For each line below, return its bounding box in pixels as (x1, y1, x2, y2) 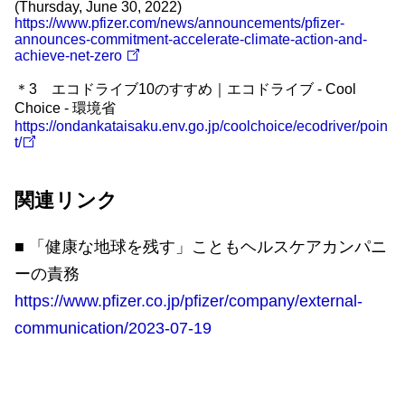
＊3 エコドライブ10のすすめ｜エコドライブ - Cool (14, 81, 356, 97)
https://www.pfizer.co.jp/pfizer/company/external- (14, 292, 363, 310)
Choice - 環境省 (14, 100, 116, 116)
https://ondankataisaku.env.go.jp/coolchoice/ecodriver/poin (14, 118, 388, 134)
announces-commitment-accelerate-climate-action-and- (14, 32, 367, 47)
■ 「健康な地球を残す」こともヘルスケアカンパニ (14, 238, 387, 256)
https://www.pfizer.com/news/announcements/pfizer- (14, 15, 344, 31)
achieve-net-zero (14, 48, 122, 63)
